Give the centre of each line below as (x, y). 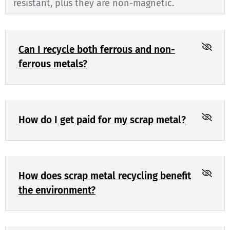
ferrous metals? (53, 64)
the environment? (57, 190)
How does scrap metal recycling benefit (105, 176)
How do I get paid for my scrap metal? (102, 120)
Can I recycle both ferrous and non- (97, 49)
